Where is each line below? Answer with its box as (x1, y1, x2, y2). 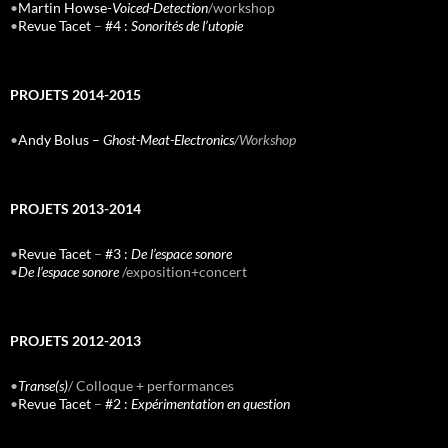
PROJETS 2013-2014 (10, 200, 141, 218)
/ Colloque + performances (68, 377, 234, 395)
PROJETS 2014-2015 (10, 86, 141, 104)
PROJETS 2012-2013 (10, 332, 141, 350)
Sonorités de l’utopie (131, 17, 243, 35)
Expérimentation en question (131, 395, 290, 413)
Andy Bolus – (18, 131, 103, 149)
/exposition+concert (119, 263, 247, 281)
